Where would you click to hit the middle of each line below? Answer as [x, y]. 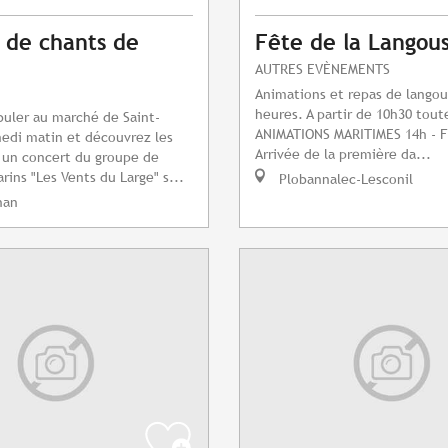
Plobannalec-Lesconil [344, 179]
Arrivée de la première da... [343, 154]
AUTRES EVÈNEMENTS [322, 69]
